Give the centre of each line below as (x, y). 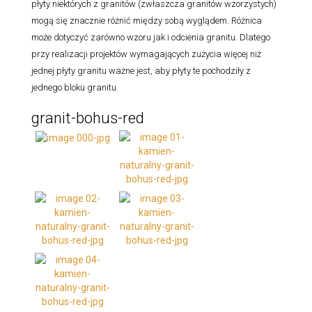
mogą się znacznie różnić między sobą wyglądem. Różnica (147, 20)
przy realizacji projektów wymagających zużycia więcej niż (146, 54)
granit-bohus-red (88, 118)
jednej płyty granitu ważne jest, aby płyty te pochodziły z (141, 70)
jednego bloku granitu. (75, 87)
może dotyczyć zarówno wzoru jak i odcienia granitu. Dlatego (151, 37)
